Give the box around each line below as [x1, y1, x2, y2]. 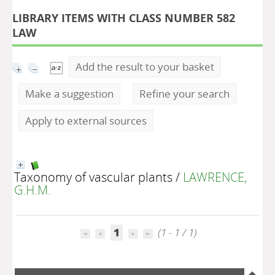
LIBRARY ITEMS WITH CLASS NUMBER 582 [12, 10, 235, 25]
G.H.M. [14, 181, 51, 198]
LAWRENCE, [183, 168, 247, 185]
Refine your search [139, 87, 230, 101]
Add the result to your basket [76, 60, 214, 74]
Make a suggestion [25, 87, 114, 101]
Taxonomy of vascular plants [14, 168, 172, 185]
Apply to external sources [25, 114, 147, 128]
